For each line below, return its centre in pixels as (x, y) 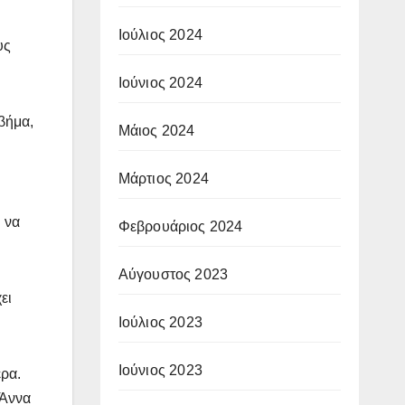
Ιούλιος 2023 (160, 322)
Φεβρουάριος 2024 (180, 226)
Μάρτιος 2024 (163, 178)
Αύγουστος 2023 (173, 274)
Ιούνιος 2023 (160, 370)
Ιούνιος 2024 (160, 82)
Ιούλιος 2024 (160, 34)
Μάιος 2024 (156, 130)
